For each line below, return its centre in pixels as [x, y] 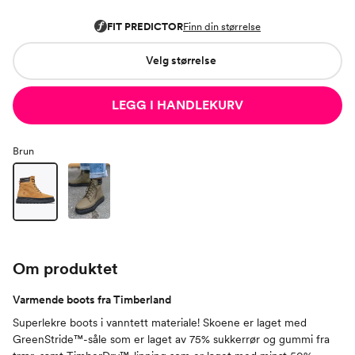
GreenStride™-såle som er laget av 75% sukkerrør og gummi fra [171, 340]
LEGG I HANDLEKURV [177, 105]
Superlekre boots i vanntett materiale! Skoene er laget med [160, 323]
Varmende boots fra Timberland [92, 300]
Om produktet [65, 269]
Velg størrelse [181, 61]
